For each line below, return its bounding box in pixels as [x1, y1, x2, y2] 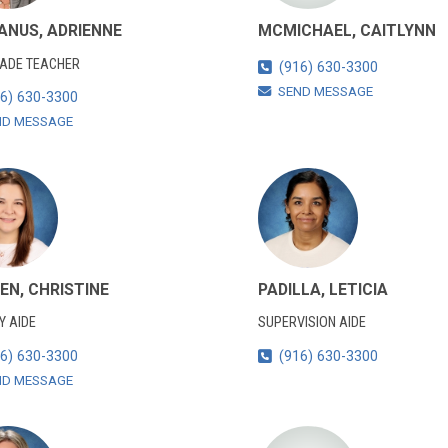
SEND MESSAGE [277, 83, 373, 99]
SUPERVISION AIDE [257, 314, 366, 332]
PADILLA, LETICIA [257, 279, 388, 299]
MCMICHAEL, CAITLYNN [257, 20, 436, 40]
